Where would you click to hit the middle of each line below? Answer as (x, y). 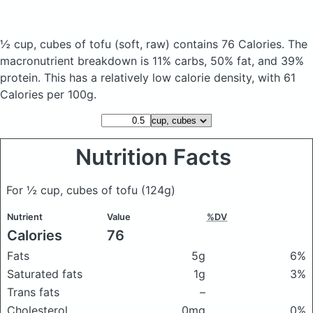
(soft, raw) (142, 44)
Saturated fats (45, 274)
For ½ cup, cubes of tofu (74, 190)
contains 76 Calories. (229, 44)
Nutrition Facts (156, 157)
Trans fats (33, 292)
